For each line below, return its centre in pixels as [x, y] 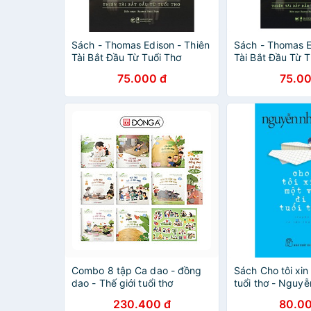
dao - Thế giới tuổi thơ [123, 283]
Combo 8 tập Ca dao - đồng [137, 270]
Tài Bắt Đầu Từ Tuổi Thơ [127, 57]
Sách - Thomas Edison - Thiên [141, 45]
